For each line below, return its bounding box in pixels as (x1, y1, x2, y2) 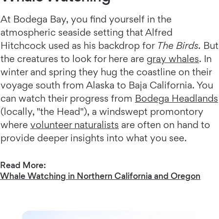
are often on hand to (119, 119, 210, 131)
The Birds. (157, 40, 201, 52)
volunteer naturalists (30, 119, 119, 131)
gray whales (147, 53, 199, 65)
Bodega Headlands (135, 92, 218, 105)
